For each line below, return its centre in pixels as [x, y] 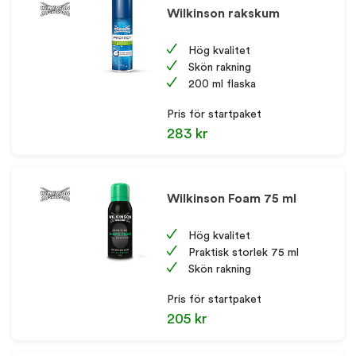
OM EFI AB [38, 71]
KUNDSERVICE [50, 116]
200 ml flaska [222, 83]
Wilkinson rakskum [224, 14]
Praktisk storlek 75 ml [244, 252]
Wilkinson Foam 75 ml [232, 199]
